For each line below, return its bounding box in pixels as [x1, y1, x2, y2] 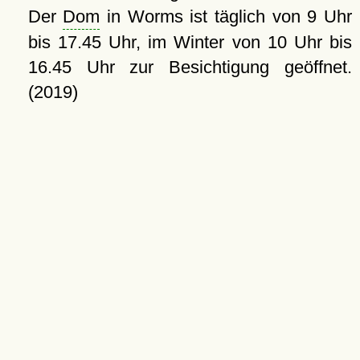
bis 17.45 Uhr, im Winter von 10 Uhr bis [27, 32, 352, 53]
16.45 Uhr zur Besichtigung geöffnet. [27, 57, 352, 78]
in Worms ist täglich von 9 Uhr [100, 6, 353, 27]
